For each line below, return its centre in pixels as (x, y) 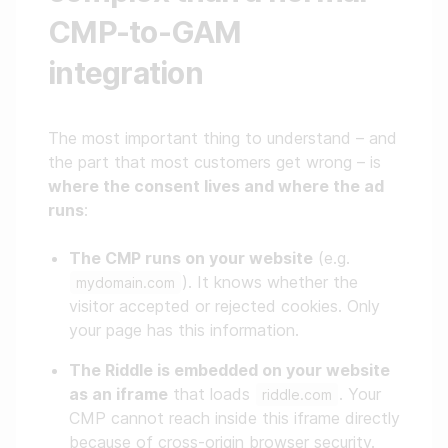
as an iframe (118, 394)
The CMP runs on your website (191, 258)
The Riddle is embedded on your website (229, 370)
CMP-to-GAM (145, 32)
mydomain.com (125, 282)
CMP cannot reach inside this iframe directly (234, 418)
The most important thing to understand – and (222, 138)
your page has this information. (184, 330)
